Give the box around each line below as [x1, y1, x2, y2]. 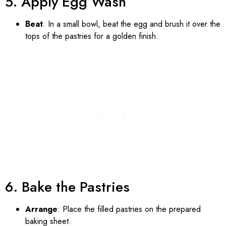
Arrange [25, 203, 58, 215]
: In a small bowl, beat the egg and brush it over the [43, 18, 220, 30]
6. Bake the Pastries [5, 176, 130, 197]
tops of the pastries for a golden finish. [25, 30, 158, 42]
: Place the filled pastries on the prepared [58, 203, 201, 215]
